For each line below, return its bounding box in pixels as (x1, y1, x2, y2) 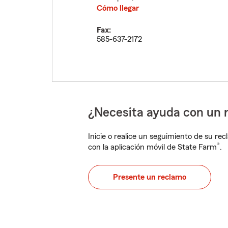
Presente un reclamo (113, 173, 186, 181)
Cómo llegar (97, 4, 139, 12)
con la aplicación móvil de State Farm (88, 143, 217, 151)
